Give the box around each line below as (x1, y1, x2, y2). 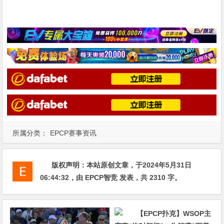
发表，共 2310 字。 (117, 173, 182, 181)
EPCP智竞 (85, 173, 118, 181)
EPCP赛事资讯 (50, 128, 97, 137)
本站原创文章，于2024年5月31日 (86, 160, 192, 169)
